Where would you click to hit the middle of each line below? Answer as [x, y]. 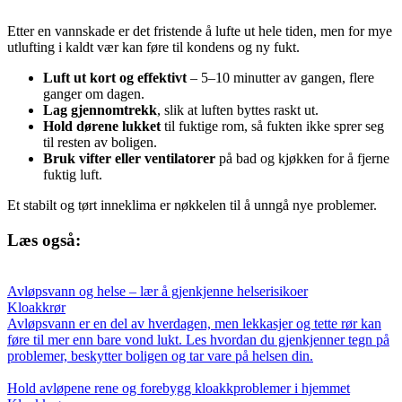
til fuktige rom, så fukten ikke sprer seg [272, 127]
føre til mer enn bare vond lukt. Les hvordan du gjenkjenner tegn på [198, 339]
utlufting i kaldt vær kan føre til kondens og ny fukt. [153, 48]
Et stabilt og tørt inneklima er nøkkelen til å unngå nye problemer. [192, 205]
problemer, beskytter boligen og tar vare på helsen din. [160, 355]
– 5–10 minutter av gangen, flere [280, 78]
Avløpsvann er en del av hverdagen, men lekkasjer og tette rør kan [194, 323]
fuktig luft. [73, 175]
